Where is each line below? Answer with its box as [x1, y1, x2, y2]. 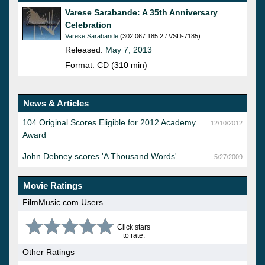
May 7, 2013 [105, 44, 152, 54]
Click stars [117, 222, 150, 231]
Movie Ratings [23, 180, 82, 190]
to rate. [122, 231, 145, 240]
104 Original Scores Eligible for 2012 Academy [22, 117, 196, 127]
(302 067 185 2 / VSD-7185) [118, 32, 201, 40]
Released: [65, 44, 105, 54]
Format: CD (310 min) [65, 60, 147, 70]
